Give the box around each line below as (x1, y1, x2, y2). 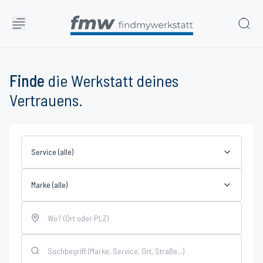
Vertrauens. (9, 90, 83, 110)
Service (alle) (31, 147, 73, 157)
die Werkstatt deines (45, 70, 178, 90)
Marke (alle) (31, 180, 68, 190)
